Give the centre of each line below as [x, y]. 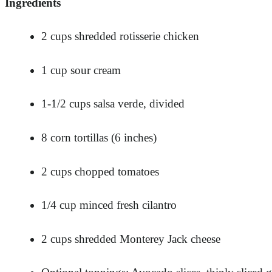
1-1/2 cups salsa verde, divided [113, 104]
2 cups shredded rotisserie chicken [120, 36]
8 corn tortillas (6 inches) [99, 137]
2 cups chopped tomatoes [100, 171]
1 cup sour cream [81, 70]
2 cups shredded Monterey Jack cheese [131, 239]
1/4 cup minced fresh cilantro [109, 205]
